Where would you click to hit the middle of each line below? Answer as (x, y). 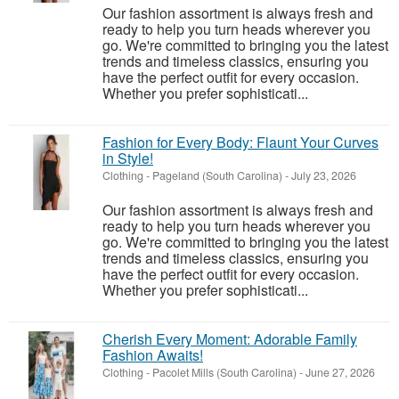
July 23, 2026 (322, 175)
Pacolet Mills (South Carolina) (224, 372)
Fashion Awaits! (153, 355)
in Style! (128, 158)
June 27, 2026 (339, 372)
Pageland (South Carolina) (217, 175)
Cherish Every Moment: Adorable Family (230, 339)
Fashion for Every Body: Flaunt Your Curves (240, 142)
